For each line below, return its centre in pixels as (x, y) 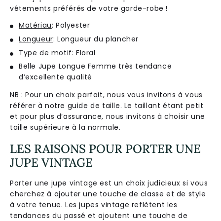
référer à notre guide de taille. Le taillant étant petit (107, 106)
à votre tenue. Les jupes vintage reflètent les (94, 205)
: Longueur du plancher (96, 39)
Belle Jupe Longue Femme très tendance (95, 66)
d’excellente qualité (55, 77)
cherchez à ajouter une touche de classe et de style (108, 194)
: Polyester (71, 25)
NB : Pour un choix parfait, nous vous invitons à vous (106, 95)
